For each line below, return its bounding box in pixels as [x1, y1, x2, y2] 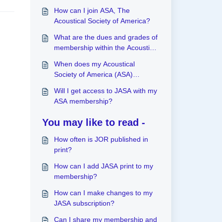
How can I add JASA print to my [54, 162, 153, 170]
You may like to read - [42, 117, 145, 128]
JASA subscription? [54, 199, 114, 207]
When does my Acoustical [54, 60, 135, 68]
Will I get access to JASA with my [54, 87, 157, 95]
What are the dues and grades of [54, 33, 158, 41]
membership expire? [54, 81, 118, 89]
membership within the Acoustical [54, 44, 159, 52]
